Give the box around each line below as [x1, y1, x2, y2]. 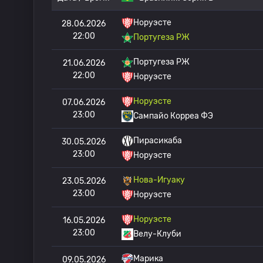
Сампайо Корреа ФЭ [133, 111, 213, 121]
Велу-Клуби [133, 229, 181, 239]
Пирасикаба [133, 136, 182, 146]
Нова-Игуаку [133, 175, 185, 185]
